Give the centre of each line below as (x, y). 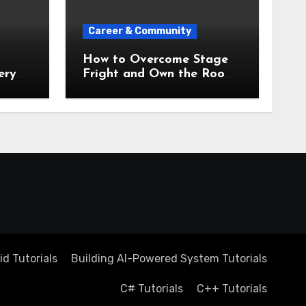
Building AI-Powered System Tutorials (169, 259)
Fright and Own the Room (158, 74)
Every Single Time (135, 88)
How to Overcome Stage (155, 60)
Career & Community (139, 31)
